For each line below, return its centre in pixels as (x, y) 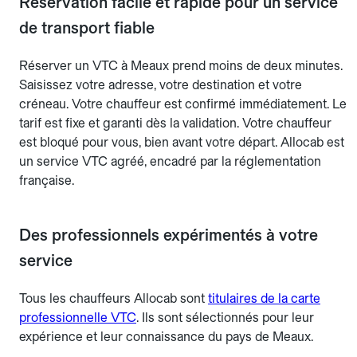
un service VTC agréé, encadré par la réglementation (170, 162)
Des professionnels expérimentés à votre (169, 235)
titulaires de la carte (264, 299)
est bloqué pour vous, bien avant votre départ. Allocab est (182, 143)
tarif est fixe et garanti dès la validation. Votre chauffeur (175, 124)
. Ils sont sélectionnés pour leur (225, 318)
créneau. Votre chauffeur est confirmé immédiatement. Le (183, 104)
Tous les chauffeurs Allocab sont (114, 299)
